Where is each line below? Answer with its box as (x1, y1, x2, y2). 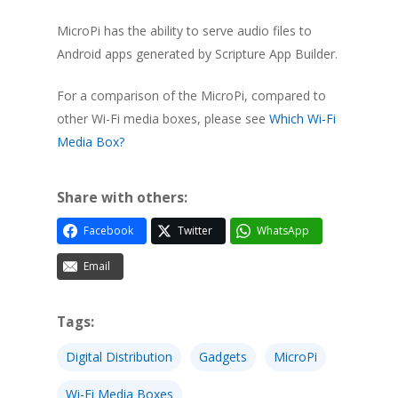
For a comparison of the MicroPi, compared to (57, 87, 326, 105)
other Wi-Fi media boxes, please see (57, 110, 269, 128)
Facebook (84, 223, 133, 239)
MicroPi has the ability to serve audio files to (57, 22, 312, 40)
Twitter (178, 223, 212, 239)
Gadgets (199, 348, 247, 366)
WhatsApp (257, 223, 309, 239)
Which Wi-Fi (269, 110, 336, 128)
